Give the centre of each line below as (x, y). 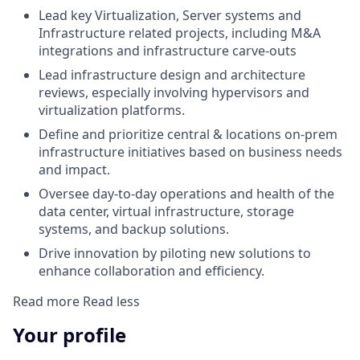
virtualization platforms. (112, 110)
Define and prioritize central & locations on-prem (188, 134)
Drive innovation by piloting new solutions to (175, 253)
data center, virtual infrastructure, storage (166, 211)
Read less (111, 301)
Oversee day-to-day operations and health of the (186, 193)
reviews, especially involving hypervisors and (174, 92)
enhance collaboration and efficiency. (151, 270)
